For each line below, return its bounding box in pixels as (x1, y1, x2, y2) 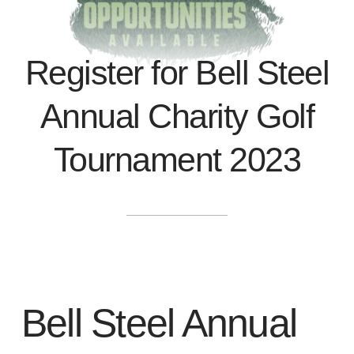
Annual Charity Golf (40, 96, 314, 135)
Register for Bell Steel (24, 53, 330, 92)
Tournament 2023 (53, 140, 301, 179)
